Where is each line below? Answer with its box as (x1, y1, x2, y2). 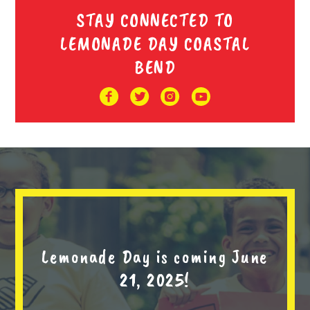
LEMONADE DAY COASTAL (60, 30, 250, 55)
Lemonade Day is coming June (42, 244, 268, 269)
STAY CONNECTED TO (76, 7, 234, 32)
